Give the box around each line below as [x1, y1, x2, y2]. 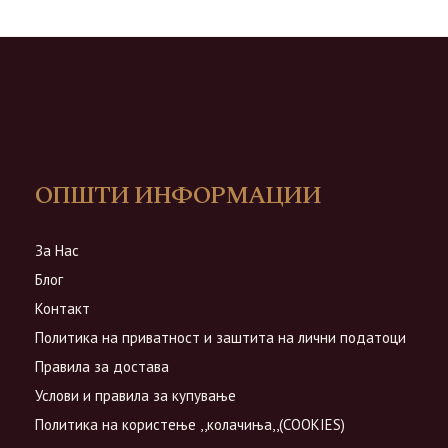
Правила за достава [35, 356, 169, 376]
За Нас [35, 240, 79, 260]
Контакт [35, 298, 90, 318]
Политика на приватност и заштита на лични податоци [35, 327, 406, 347]
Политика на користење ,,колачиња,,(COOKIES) [35, 414, 345, 434]
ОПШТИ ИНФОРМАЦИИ [35, 177, 321, 214]
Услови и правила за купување [35, 385, 236, 405]
